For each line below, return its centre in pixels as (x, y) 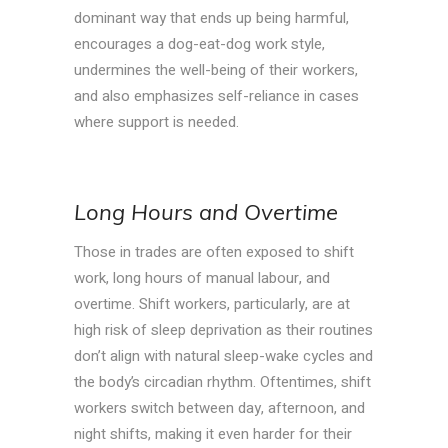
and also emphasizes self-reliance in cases (216, 96)
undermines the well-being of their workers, (216, 70)
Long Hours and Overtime (206, 212)
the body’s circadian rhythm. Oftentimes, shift (222, 382)
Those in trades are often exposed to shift (214, 252)
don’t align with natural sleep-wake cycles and (223, 356)
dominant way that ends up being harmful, (211, 18)
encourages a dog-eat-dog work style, (199, 44)
